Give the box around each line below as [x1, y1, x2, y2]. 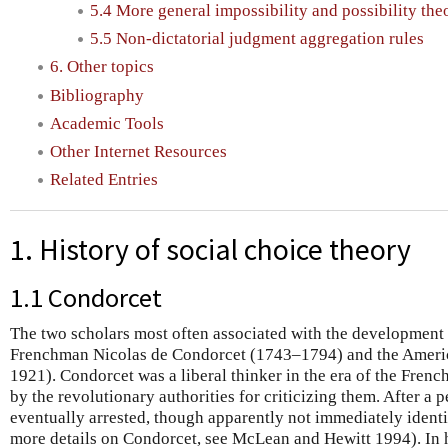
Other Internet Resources [50, 142, 227, 162]
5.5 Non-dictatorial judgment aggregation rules [90, 29, 424, 49]
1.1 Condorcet [10, 281, 162, 314]
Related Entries [50, 170, 158, 190]
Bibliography [50, 85, 144, 105]
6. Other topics [50, 57, 154, 77]
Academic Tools [50, 113, 164, 133]
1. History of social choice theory [10, 231, 411, 269]
